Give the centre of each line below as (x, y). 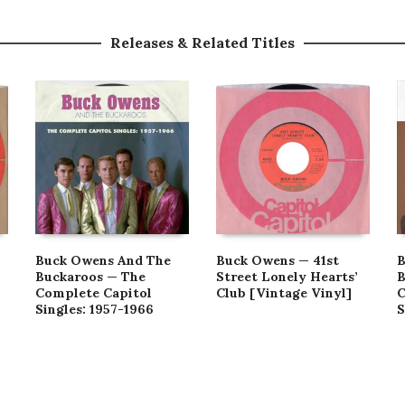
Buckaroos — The (90, 277)
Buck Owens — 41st (278, 260)
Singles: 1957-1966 (94, 309)
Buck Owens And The (103, 260)
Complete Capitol (94, 293)
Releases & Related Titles (202, 42)
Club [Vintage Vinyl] (284, 293)
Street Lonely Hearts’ (287, 277)
